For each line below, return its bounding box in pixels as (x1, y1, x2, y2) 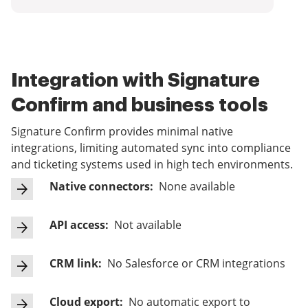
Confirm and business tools (11, 96, 268, 115)
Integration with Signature (11, 71, 260, 90)
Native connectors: (49, 179, 153, 194)
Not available (111, 217, 181, 232)
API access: (49, 217, 109, 232)
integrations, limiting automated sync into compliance (11, 140, 291, 155)
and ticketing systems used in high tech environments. (11, 157, 293, 172)
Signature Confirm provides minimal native (11, 124, 233, 139)
